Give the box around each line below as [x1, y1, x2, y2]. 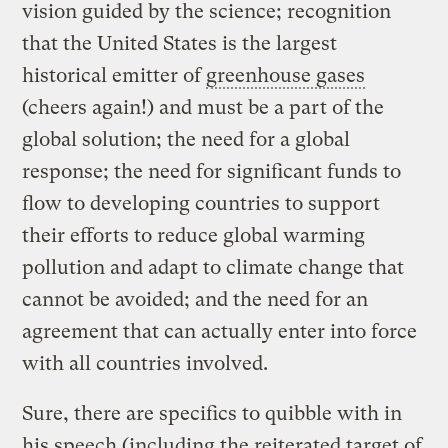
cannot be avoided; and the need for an [22, 287, 369, 311]
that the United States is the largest [22, 31, 338, 55]
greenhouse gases [206, 63, 366, 87]
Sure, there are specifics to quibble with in [22, 401, 403, 425]
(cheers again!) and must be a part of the [22, 95, 385, 119]
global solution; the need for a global [22, 127, 351, 151]
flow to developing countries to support [22, 191, 381, 215]
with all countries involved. [22, 351, 269, 375]
